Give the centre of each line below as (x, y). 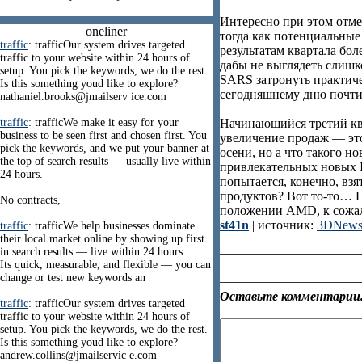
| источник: (283, 225)
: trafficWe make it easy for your (103, 122)
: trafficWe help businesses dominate (112, 226)
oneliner (106, 31)
